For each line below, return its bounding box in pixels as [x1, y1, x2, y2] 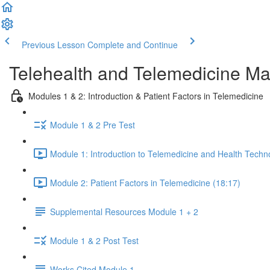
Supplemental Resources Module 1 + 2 [50, 205, 198, 218]
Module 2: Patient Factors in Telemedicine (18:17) [50, 176, 240, 189]
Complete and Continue [87, 39, 178, 51]
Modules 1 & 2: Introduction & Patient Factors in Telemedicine [28, 89, 263, 102]
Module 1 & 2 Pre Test [50, 118, 135, 131]
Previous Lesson [22, 39, 85, 51]
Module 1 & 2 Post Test [50, 234, 139, 246]
